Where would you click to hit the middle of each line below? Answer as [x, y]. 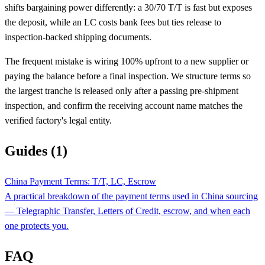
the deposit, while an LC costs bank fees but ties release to [113, 22]
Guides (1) [36, 151]
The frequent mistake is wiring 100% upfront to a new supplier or [127, 61]
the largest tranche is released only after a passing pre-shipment [122, 91]
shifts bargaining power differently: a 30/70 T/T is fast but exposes [128, 7]
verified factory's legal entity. [58, 120]
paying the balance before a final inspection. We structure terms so [128, 76]
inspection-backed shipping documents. [78, 37]
